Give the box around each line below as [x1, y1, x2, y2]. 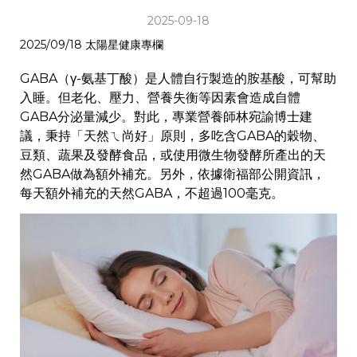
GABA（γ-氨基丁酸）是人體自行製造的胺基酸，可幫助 [20, 71, 336, 86]
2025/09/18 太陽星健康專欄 [20, 37, 163, 52]
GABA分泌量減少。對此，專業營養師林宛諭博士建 [20, 109, 312, 124]
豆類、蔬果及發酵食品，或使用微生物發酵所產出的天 [20, 147, 326, 163]
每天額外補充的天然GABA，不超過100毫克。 [20, 186, 284, 201]
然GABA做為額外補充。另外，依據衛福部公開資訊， [20, 167, 325, 182]
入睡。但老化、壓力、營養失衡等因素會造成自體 [20, 90, 300, 105]
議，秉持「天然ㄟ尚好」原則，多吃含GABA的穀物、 [20, 128, 325, 143]
